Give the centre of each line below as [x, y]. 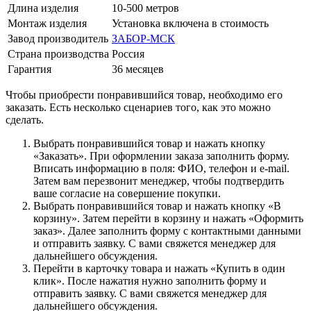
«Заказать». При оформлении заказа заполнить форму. [161, 155]
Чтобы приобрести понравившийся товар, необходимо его [144, 94]
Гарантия [30, 69]
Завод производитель [58, 38]
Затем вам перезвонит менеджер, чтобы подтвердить [159, 180]
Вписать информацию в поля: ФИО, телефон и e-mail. [161, 168]
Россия [128, 53]
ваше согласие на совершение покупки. [127, 193]
